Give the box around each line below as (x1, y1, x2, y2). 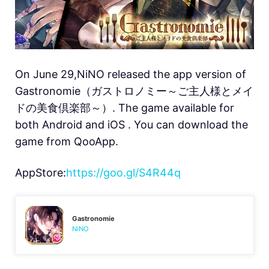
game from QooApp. (15, 134, 118, 148)
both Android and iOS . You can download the (15, 118, 248, 131)
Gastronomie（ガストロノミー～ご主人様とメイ (15, 84, 253, 97)
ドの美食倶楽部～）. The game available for (15, 101, 234, 114)
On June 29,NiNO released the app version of (15, 67, 246, 80)
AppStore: (15, 166, 66, 179)
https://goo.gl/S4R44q (66, 166, 181, 179)
